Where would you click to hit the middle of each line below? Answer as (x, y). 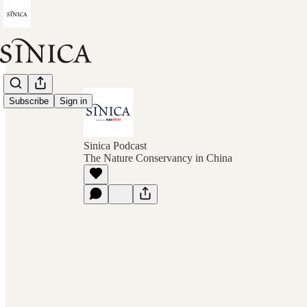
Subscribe (29, 101)
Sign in (73, 101)
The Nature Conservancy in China (158, 158)
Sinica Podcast (115, 146)
